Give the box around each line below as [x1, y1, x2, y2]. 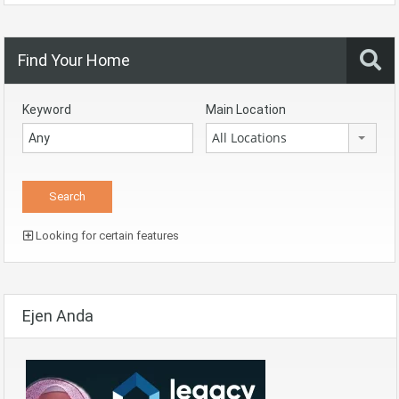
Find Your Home [18, 50, 130, 69]
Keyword [22, 102, 71, 117]
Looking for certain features [33, 228, 179, 242]
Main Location [206, 102, 286, 117]
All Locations [212, 128, 287, 146]
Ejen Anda [22, 305, 94, 325]
